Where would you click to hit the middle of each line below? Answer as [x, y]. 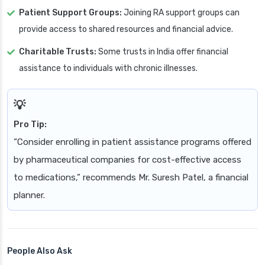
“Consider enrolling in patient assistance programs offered [132, 142]
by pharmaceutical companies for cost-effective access [127, 160]
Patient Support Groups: [70, 13]
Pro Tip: [30, 125]
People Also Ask [40, 251]
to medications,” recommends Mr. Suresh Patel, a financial [131, 178]
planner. [29, 195]
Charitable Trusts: [58, 52]
